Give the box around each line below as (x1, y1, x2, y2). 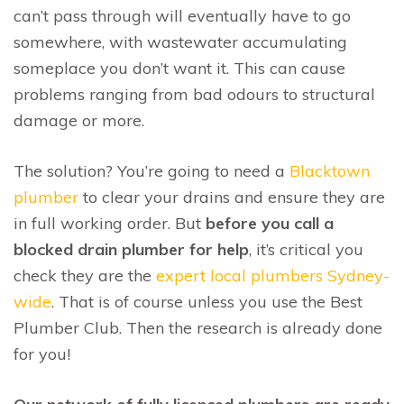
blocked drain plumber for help (14, 238, 249, 260)
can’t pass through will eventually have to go (14, 5, 351, 26)
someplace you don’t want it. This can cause (14, 57, 345, 78)
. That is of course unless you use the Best (51, 290, 363, 312)
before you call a (206, 212, 334, 234)
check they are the (14, 264, 156, 286)
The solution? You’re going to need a (14, 160, 289, 181)
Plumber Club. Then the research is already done (14, 317, 382, 338)
